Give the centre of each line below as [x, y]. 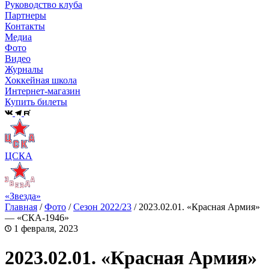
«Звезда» [23, 196]
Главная [21, 207]
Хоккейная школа [41, 80]
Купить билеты [36, 102]
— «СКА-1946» [37, 217]
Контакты [25, 26]
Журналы [24, 70]
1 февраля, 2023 [45, 228]
